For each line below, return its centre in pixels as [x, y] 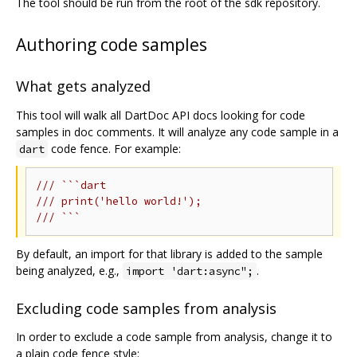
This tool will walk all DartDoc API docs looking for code [161, 115]
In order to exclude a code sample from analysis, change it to [174, 337]
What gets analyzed [83, 86]
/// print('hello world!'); [119, 201]
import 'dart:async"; [190, 271]
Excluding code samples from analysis [146, 308]
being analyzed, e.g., [69, 270]
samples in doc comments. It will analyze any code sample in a [177, 131]
